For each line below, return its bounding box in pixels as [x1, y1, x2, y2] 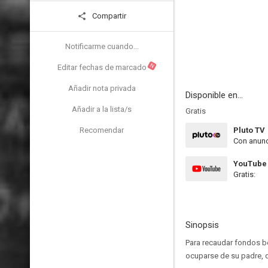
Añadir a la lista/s [72, 105, 132, 114]
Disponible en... [185, 90, 243, 100]
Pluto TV [233, 126, 265, 135]
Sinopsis [185, 220, 219, 230]
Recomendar [80, 126, 124, 135]
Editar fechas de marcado [57, 63, 147, 72]
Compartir [90, 11, 126, 20]
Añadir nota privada [68, 84, 136, 93]
